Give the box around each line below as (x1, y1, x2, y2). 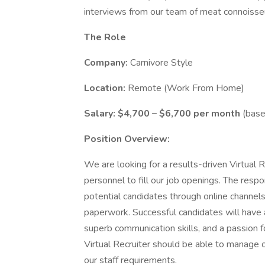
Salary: (84, 107, 118, 120)
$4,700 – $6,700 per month (118, 107, 243, 120)
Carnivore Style (130, 56, 193, 69)
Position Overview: (84, 132, 170, 146)
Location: (84, 82, 128, 95)
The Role (84, 31, 126, 44)
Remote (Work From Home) (128, 82, 244, 95)
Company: (84, 56, 130, 69)
